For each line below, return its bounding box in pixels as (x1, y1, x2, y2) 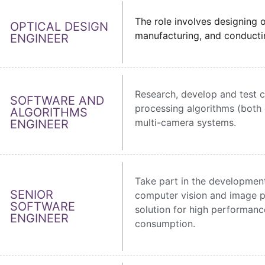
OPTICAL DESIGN (10, 19, 108, 34)
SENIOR (10, 187, 53, 202)
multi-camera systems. (134, 117, 236, 129)
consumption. (134, 217, 198, 230)
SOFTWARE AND (10, 93, 104, 108)
